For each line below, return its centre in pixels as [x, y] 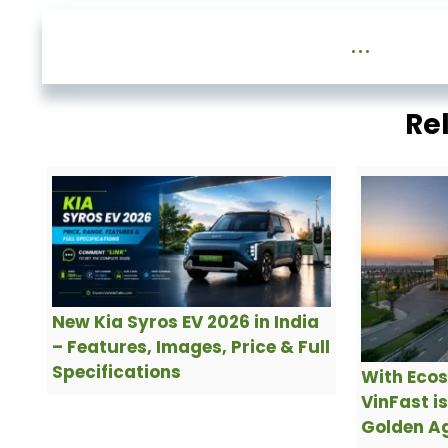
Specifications [116, 372]
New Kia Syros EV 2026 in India [185, 322]
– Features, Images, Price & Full [191, 347]
